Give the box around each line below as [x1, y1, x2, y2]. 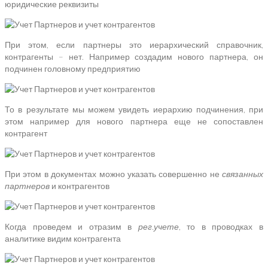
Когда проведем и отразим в [5, 221, 138, 232]
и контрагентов [50, 181, 109, 191]
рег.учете [138, 221, 179, 232]
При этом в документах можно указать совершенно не [5, 169, 222, 179]
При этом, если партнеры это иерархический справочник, [5, 39, 263, 50]
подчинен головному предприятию [5, 63, 141, 74]
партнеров [5, 181, 50, 191]
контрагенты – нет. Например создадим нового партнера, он [5, 51, 263, 62]
